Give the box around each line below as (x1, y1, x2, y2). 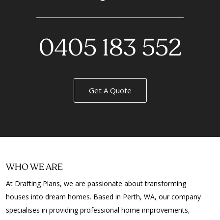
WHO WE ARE (6, 163, 63, 172)
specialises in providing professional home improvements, (6, 205, 190, 215)
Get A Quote (88, 85, 132, 95)
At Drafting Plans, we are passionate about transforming (6, 179, 186, 188)
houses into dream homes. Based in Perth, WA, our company (6, 192, 201, 201)
